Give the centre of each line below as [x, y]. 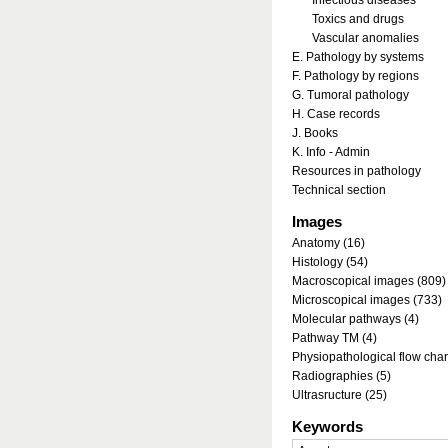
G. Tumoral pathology [350, 95]
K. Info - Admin [331, 152]
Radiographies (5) [341, 376]
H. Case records [336, 114]
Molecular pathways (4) [355, 319]
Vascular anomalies [365, 38]
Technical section [339, 190]
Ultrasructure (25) [339, 395]
